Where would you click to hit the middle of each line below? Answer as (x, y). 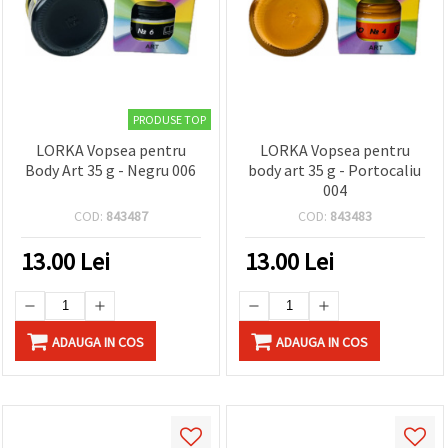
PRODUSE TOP (169, 119)
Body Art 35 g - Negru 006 (111, 169)
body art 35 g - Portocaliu (335, 169)
